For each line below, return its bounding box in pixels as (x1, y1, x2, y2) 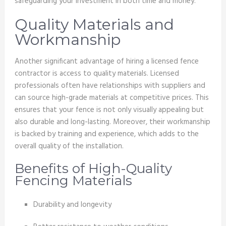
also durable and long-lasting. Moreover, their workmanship (14, 116, 210, 129)
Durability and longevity (33, 198, 112, 211)
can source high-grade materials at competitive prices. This (14, 92, 209, 104)
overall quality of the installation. (14, 140, 124, 153)
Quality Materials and (14, 15, 174, 34)
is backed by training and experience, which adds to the (14, 128, 199, 141)
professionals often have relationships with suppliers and (14, 80, 205, 92)
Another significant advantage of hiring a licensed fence (14, 55, 199, 68)
